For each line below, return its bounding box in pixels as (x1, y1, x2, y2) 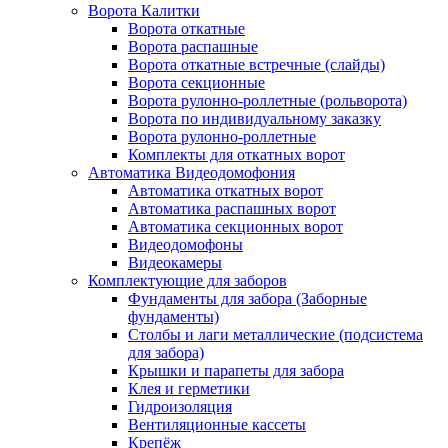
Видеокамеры (128, 254, 222, 271)
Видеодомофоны (128, 236, 243, 253)
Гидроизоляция (128, 398, 232, 415)
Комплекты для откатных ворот (128, 146, 345, 163)
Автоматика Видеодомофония (88, 164, 295, 181)
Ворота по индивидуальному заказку (128, 110, 381, 127)
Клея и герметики (128, 380, 250, 397)
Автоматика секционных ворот (128, 218, 343, 235)
